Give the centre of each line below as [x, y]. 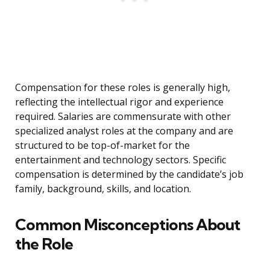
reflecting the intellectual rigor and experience [119, 102]
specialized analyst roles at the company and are [124, 131]
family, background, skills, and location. [103, 189]
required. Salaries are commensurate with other [123, 117]
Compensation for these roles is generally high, [123, 88]
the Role [44, 244]
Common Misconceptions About [127, 225]
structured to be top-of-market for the [102, 146]
